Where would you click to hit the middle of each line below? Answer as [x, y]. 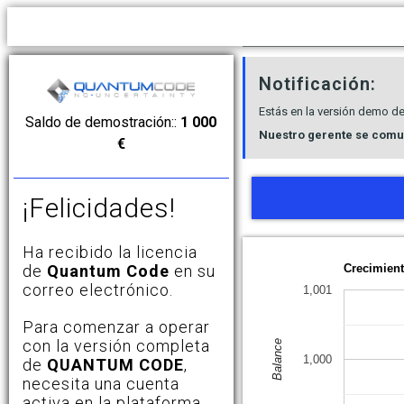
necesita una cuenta [101, 383]
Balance [277, 359]
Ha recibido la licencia [110, 252]
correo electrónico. [98, 289]
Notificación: [317, 84]
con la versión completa [116, 345]
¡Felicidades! [99, 207]
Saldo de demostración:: [103, 122]
